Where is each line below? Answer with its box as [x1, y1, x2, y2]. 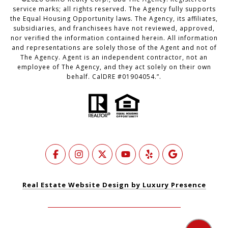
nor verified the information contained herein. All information [10, 34, 218, 43]
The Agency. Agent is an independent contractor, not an [20, 53, 208, 62]
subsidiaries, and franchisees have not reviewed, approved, [13, 24, 215, 33]
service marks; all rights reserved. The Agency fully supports [12, 5, 216, 14]
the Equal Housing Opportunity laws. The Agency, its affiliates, [10, 14, 218, 23]
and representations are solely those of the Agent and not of [11, 43, 217, 52]
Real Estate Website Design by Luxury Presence [22, 180, 206, 190]
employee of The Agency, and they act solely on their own [17, 63, 211, 72]
